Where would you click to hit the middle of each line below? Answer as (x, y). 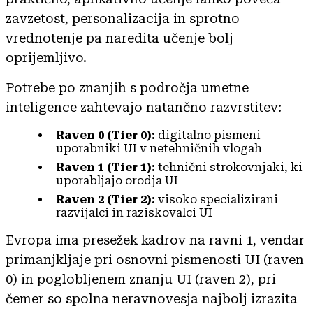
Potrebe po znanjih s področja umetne (127, 87)
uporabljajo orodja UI (117, 180)
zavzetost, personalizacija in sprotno (123, 18)
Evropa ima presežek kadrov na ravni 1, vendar (155, 240)
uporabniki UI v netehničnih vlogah (159, 148)
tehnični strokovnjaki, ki (229, 167)
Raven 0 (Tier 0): (105, 135)
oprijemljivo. (46, 57)
